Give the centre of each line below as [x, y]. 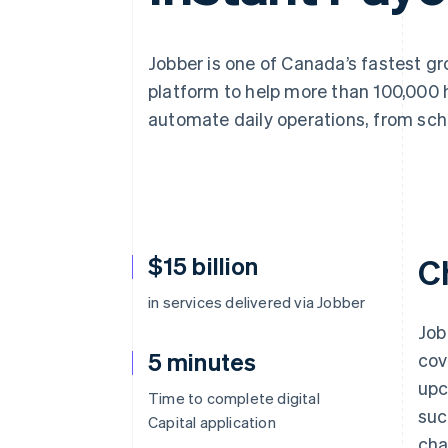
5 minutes [202, 361]
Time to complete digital [234, 398]
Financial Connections [149, 36]
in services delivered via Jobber [257, 302]
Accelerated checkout [144, 17]
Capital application [212, 422]
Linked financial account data [167, 54]
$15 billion [203, 265]
